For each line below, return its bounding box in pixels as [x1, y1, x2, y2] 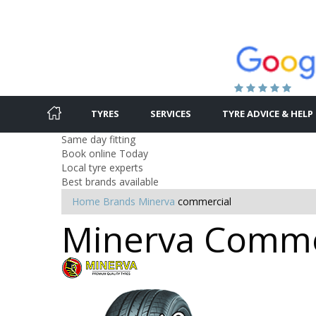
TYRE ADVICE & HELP [222, 107, 313, 120]
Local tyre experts [61, 160, 143, 174]
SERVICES [150, 107, 191, 120]
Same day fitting [61, 132, 135, 146]
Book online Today [61, 146, 148, 160]
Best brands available [61, 174, 159, 188]
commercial [178, 194, 231, 208]
